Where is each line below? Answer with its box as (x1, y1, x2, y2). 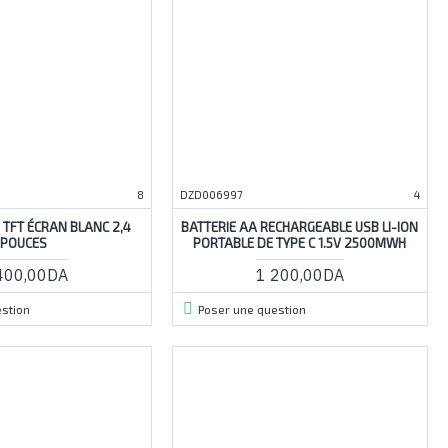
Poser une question (197, 301, 306, 316)
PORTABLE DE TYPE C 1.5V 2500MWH (193, 234, 407, 251)
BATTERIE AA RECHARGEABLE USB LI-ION (181, 218, 419, 235)
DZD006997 (179, 187, 243, 201)
